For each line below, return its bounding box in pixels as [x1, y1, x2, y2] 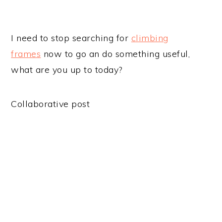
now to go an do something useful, [41, 48, 190, 60]
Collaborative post [11, 98, 90, 110]
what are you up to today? [11, 64, 122, 76]
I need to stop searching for [11, 32, 131, 44]
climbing [131, 32, 168, 44]
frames [11, 48, 41, 60]
